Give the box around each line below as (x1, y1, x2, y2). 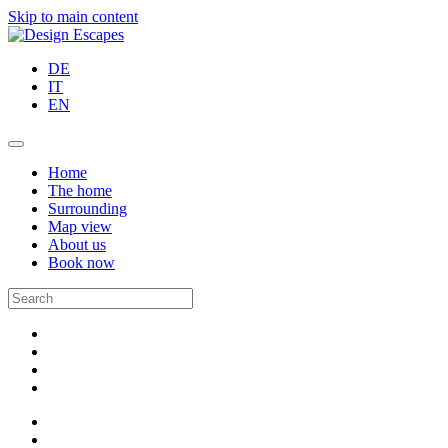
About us (48, 236, 106, 253)
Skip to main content (8, 8, 138, 25)
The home (48, 182, 112, 199)
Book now (48, 254, 115, 271)
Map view (48, 218, 112, 235)
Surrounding (48, 200, 127, 217)
